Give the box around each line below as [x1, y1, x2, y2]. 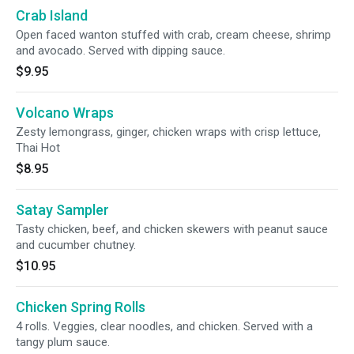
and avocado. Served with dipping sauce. [16, 43, 225, 58]
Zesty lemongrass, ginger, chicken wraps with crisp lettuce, [16, 125, 321, 139]
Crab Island [16, 7, 88, 24]
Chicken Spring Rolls [16, 299, 145, 315]
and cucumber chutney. [16, 238, 136, 252]
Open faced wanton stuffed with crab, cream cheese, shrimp [16, 28, 331, 42]
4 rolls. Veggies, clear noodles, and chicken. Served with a [16, 319, 313, 333]
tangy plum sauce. [16, 335, 110, 349]
